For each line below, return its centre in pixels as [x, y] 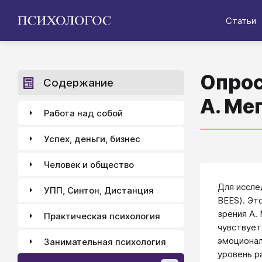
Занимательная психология [105, 242]
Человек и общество [89, 164]
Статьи [241, 20]
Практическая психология [102, 216]
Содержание [78, 83]
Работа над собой [83, 113]
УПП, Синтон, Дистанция [99, 190]
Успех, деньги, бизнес [92, 139]
